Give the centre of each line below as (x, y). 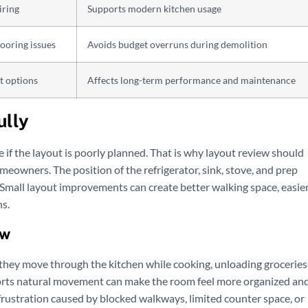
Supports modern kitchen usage (154, 9)
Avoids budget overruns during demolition (177, 45)
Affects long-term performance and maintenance (191, 80)
